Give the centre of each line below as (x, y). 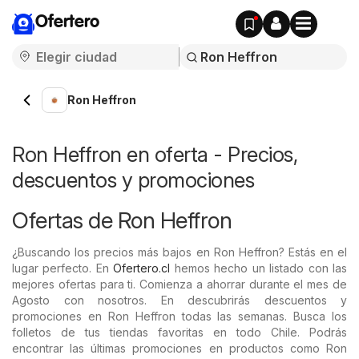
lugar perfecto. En (63, 268)
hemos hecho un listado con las (259, 268)
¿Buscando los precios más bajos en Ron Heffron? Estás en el (179, 252)
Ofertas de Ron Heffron (122, 220)
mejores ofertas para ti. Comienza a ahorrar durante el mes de (179, 284)
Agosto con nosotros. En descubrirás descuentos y (179, 300)
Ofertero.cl (142, 268)
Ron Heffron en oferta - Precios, (155, 154)
